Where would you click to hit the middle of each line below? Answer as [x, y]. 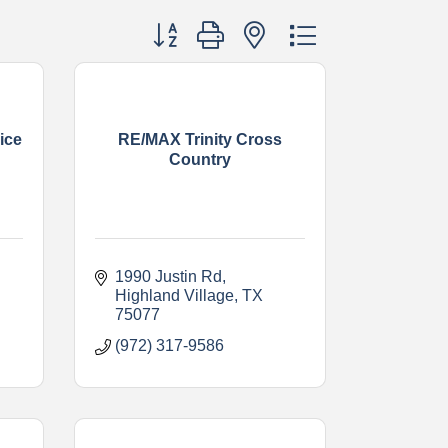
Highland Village [174, 295]
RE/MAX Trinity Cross [199, 139]
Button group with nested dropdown [267, 26]
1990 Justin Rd [168, 276]
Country [199, 159]
